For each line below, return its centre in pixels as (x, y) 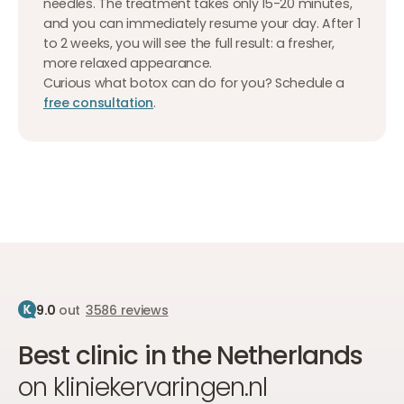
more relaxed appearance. (128, 64)
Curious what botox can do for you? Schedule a (194, 83)
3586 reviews (127, 310)
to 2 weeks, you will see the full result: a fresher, (189, 44)
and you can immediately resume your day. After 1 (202, 24)
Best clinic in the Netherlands (190, 356)
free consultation (98, 103)
